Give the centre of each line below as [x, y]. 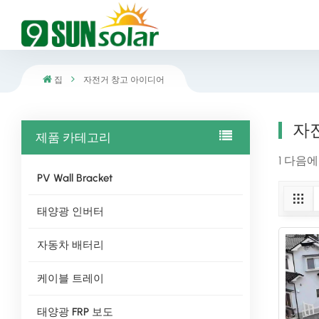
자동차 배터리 [70, 245]
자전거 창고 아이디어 [124, 79]
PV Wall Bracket [74, 178]
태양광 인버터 [70, 212]
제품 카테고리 [73, 137]
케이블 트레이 [70, 279]
